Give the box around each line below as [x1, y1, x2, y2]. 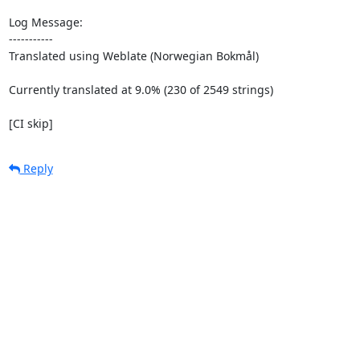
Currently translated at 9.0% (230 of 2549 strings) [8, 81, 273, 97]
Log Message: [8, 14, 83, 30]
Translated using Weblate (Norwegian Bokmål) [8, 47, 259, 63]
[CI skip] [8, 115, 53, 131]
